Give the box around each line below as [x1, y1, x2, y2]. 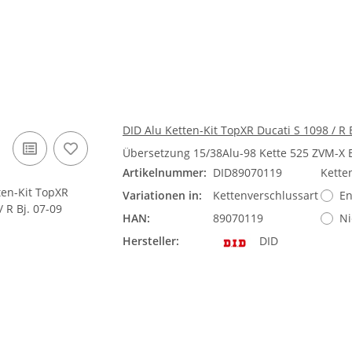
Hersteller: [123, 233, 179, 248]
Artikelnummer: [123, 165, 207, 180]
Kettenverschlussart [213, 188, 318, 203]
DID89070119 [213, 165, 282, 180]
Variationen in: [123, 188, 202, 203]
